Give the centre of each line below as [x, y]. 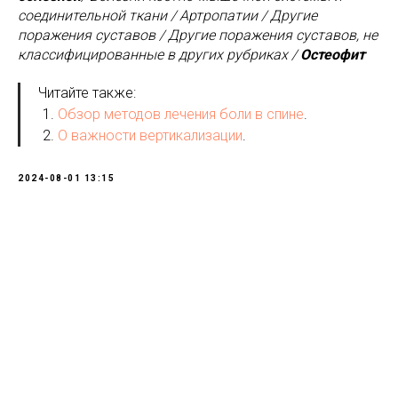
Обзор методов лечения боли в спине [181, 114]
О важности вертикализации [150, 135]
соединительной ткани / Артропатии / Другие [167, 15]
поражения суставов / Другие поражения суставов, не [198, 35]
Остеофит [333, 54]
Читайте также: [87, 92]
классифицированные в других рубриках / [159, 54]
